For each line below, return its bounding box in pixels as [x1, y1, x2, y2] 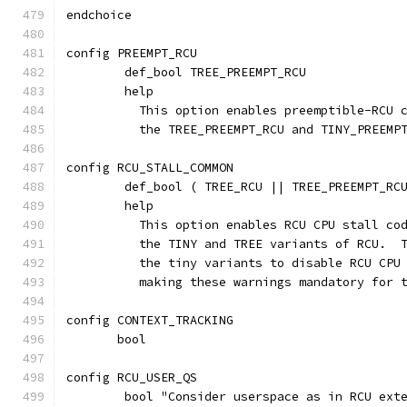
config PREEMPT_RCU [66, 45, 197, 61]
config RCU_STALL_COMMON [66, 160, 233, 175]
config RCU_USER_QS [66, 370, 197, 385]
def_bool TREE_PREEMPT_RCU [124, 65, 306, 80]
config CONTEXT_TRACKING [66, 313, 233, 328]
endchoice [66, 7, 132, 23]
